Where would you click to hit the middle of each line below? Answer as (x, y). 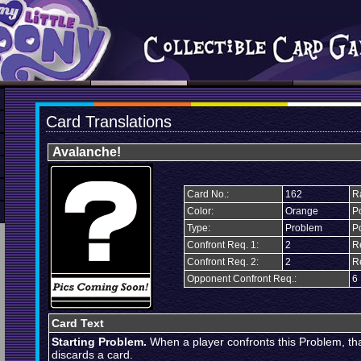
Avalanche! (87, 152)
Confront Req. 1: (223, 245)
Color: (200, 211)
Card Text (78, 323)
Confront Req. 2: (223, 262)
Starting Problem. (99, 342)
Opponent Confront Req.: (242, 279)
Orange (302, 211)
